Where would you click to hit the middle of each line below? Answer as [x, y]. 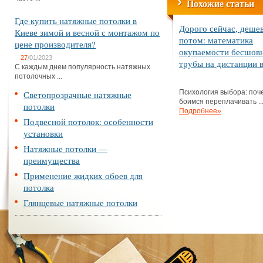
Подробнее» [200, 111]
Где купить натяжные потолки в [76, 21]
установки [43, 133]
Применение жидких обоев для [83, 176]
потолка [39, 187]
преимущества [52, 160]
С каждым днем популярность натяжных [82, 67]
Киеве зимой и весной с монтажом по [87, 32]
